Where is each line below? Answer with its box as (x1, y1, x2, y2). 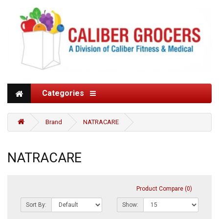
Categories (42, 88, 90, 98)
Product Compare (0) (136, 185, 192, 192)
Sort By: (26, 201, 46, 208)
